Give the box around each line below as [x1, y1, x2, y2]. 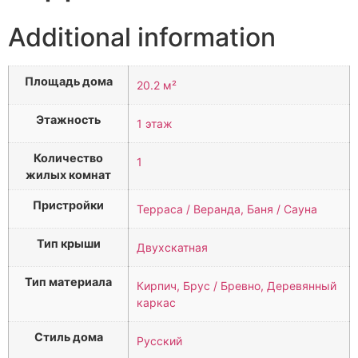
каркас [137, 295, 176, 309]
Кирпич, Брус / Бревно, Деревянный [137, 278, 336, 292]
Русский [137, 333, 182, 348]
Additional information [8, 21, 276, 53]
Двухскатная [137, 240, 208, 254]
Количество [34, 150, 103, 165]
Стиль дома [34, 329, 103, 344]
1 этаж [137, 116, 173, 130]
